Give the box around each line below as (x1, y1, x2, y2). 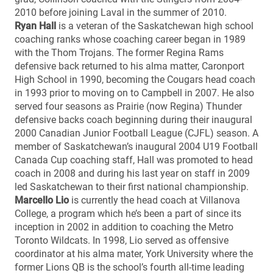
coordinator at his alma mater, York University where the (15, 247, 253, 260)
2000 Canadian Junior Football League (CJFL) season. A (15, 127, 258, 139)
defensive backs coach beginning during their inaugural (15, 113, 252, 126)
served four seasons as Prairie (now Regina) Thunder (15, 100, 242, 112)
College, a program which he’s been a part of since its (15, 207, 241, 219)
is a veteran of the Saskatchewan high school (56, 19, 253, 32)
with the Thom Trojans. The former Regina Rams (15, 46, 224, 58)
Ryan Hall (15, 19, 56, 32)
